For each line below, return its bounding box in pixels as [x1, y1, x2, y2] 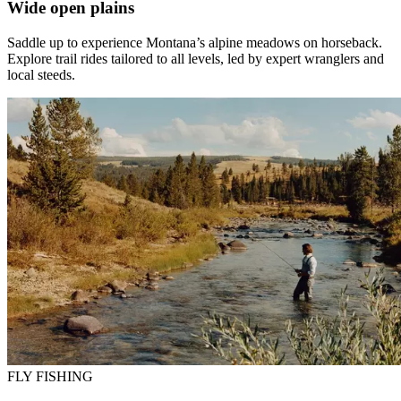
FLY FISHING [7, 369, 93, 385]
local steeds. [7, 66, 75, 82]
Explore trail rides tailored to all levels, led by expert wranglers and [7, 50, 384, 66]
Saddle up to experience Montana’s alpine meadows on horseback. [7, 34, 382, 50]
